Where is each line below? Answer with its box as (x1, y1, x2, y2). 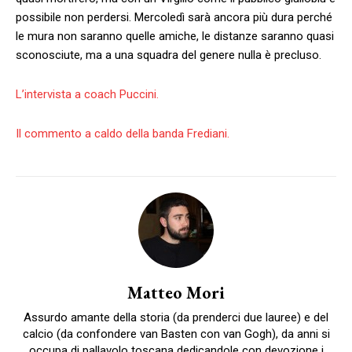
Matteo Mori (127, 280, 225, 304)
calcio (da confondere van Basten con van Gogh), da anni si (22, 326, 330, 341)
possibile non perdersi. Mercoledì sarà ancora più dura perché (16, 9, 332, 24)
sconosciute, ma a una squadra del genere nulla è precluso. (16, 47, 321, 62)
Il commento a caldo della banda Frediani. (16, 126, 229, 141)
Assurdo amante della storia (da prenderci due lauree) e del (24, 310, 328, 324)
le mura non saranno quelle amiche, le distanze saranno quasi (16, 28, 334, 43)
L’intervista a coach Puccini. (16, 86, 159, 101)
